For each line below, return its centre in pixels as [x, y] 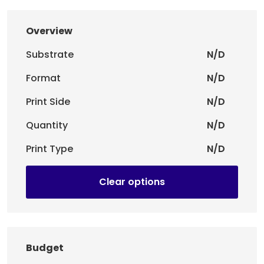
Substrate [50, 55]
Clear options [132, 182]
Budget [45, 248]
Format [43, 78]
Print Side [48, 102]
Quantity [47, 126]
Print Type [49, 149]
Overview [49, 31]
